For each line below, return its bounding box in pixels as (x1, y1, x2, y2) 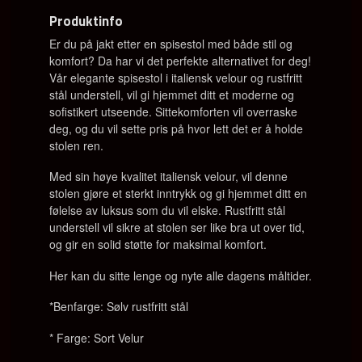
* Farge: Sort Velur (49, 329, 145, 346)
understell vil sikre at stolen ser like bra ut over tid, (49, 219, 305, 235)
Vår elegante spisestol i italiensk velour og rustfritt (49, 69, 303, 86)
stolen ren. (49, 137, 104, 154)
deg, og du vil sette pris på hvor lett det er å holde (49, 120, 304, 137)
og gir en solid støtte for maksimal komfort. (49, 236, 267, 252)
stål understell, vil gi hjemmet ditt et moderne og (49, 86, 295, 103)
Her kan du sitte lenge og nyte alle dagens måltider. (49, 267, 313, 284)
